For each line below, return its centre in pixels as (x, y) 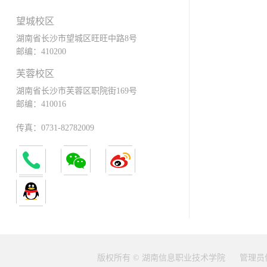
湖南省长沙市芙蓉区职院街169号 (76, 91)
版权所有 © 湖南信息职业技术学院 (162, 257)
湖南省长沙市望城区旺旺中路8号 (76, 39)
